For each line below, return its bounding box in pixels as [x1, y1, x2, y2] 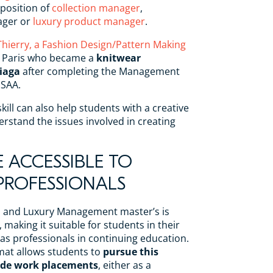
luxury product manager [33, 14, 145, 28]
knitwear [96, 51, 141, 65]
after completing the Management [20, 64, 180, 78]
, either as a [98, 258, 151, 272]
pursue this [103, 244, 158, 258]
